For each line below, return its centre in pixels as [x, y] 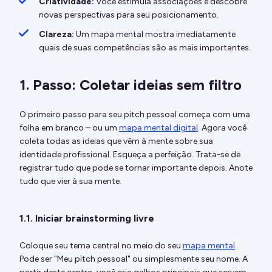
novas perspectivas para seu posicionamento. [129, 15]
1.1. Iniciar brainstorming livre [87, 218]
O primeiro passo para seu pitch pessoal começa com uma [135, 114]
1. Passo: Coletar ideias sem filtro [131, 84]
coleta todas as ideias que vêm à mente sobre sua [116, 141]
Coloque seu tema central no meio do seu [101, 245]
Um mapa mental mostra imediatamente [155, 34]
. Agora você [222, 127]
